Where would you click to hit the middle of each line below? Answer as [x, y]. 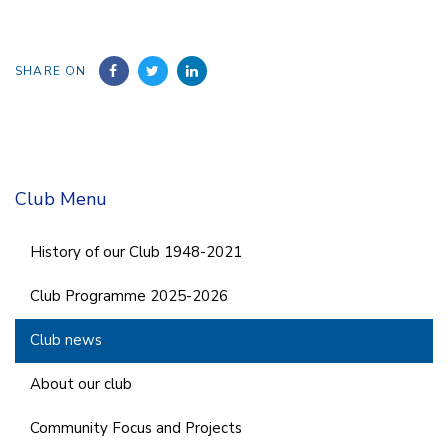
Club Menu [61, 198]
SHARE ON [51, 70]
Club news [66, 340]
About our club [81, 384]
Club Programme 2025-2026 [129, 296]
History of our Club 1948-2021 [136, 252]
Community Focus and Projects [136, 428]
